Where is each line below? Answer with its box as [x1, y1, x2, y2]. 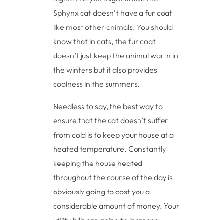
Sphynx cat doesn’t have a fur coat [53, 8, 173, 18]
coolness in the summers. [53, 79, 140, 89]
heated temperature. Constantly [53, 144, 166, 154]
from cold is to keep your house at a [53, 130, 174, 140]
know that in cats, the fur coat [53, 36, 156, 47]
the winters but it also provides [53, 65, 158, 75]
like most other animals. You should [53, 22, 173, 32]
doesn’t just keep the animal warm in [53, 51, 179, 61]
